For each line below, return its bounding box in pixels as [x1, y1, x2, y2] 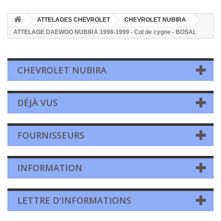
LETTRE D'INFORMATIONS [17, 194, 131, 206]
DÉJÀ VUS [17, 97, 58, 109]
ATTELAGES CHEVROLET [37, 16, 110, 23]
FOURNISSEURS [17, 129, 84, 141]
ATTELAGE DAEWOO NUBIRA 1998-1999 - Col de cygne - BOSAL [13, 29, 196, 36]
